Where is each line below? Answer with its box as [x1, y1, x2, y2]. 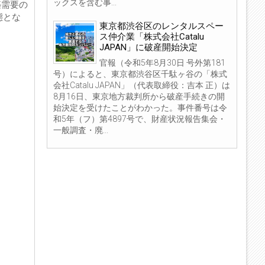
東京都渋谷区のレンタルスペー [99, 20, 224, 31]
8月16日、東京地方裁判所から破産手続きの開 [53, 91, 225, 101]
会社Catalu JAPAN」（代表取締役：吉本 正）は [53, 80, 230, 90]
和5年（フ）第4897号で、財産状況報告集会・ [53, 114, 226, 124]
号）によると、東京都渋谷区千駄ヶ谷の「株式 [53, 69, 227, 79]
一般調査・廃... [53, 125, 108, 135]
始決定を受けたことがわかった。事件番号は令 [53, 102, 227, 112]
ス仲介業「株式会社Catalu [99, 31, 204, 42]
